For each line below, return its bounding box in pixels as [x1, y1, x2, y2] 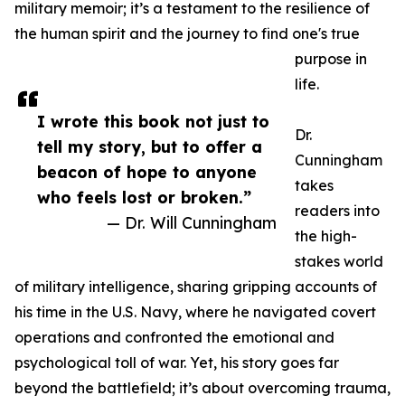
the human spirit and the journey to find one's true [14, 24, 360, 43]
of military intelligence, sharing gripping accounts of [14, 278, 377, 297]
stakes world [295, 252, 383, 271]
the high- [295, 227, 357, 246]
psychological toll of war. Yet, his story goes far [14, 353, 339, 372]
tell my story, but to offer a [37, 137, 262, 157]
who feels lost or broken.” [37, 187, 251, 208]
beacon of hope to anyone [37, 162, 257, 183]
